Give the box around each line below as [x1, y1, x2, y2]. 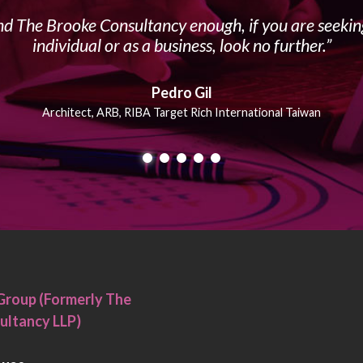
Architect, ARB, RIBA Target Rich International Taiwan [42, 105, 321, 119]
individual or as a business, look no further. [32, 34, 326, 56]
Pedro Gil [151, 83, 212, 101]
